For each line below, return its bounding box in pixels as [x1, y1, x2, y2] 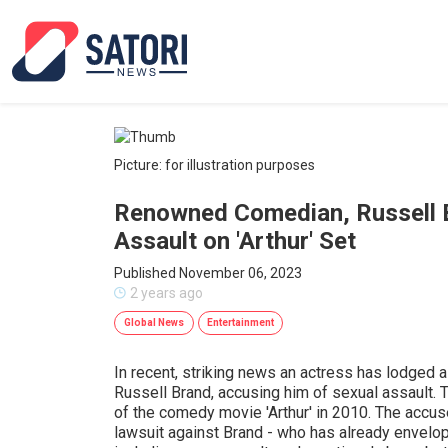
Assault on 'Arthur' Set [114, 227, 356, 255]
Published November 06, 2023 [114, 265, 302, 281]
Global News [124, 317, 184, 328]
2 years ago [130, 285, 203, 301]
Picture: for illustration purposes [114, 157, 315, 173]
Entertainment [207, 317, 274, 328]
